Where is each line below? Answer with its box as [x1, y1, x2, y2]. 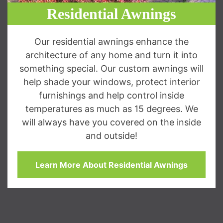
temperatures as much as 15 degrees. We [25, 103, 198, 114]
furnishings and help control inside [39, 90, 184, 101]
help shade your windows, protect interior [23, 76, 200, 87]
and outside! [86, 130, 137, 141]
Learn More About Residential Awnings [35, 159, 188, 170]
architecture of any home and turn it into [25, 49, 198, 60]
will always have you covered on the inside [22, 116, 201, 127]
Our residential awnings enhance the [34, 36, 189, 47]
